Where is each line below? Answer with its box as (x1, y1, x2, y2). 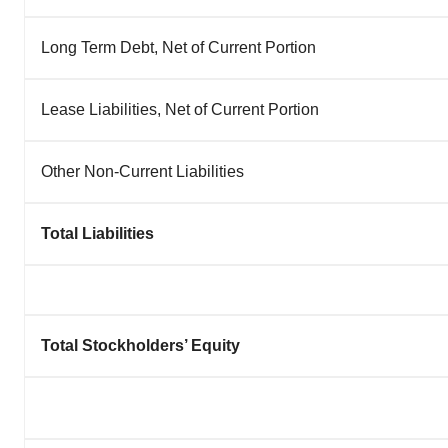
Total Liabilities (41, 225, 154, 242)
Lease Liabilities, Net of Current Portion (41, 101, 319, 118)
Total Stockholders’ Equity (41, 337, 240, 354)
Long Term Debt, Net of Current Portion (41, 39, 316, 56)
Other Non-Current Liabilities (41, 163, 244, 180)
